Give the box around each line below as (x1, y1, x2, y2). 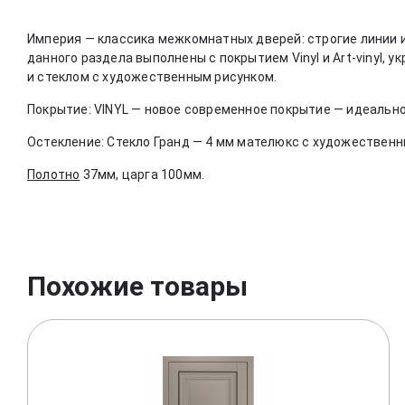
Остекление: (27, 135, 105, 150)
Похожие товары (27, 270, 248, 303)
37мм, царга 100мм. (82, 167, 205, 183)
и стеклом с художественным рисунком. (27, 70, 278, 85)
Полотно (27, 167, 80, 183)
